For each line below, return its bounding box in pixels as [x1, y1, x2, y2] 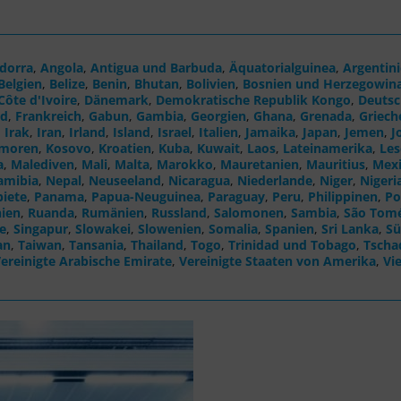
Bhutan [134, 74, 179, 92]
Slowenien [138, 219, 201, 237]
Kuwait [197, 139, 240, 157]
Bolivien [186, 74, 235, 92]
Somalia [209, 219, 258, 237]
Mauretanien [220, 155, 299, 173]
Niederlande [237, 171, 312, 189]
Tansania [69, 235, 124, 253]
